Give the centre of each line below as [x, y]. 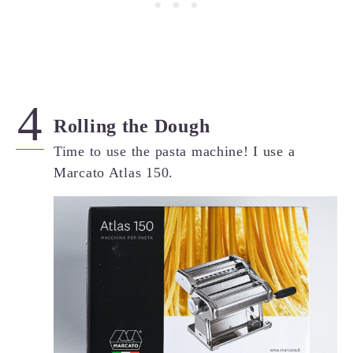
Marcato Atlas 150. [113, 172]
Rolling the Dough [132, 126]
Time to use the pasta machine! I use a [175, 151]
